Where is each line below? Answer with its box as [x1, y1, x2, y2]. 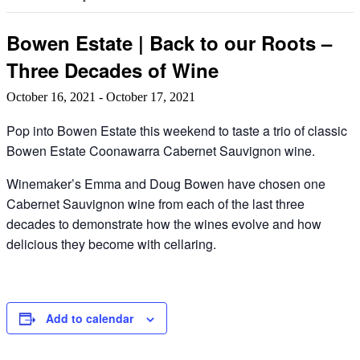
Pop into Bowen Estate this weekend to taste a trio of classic [6, 121, 347, 140]
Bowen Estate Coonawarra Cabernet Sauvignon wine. [6, 141, 315, 160]
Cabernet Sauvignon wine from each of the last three [6, 194, 305, 213]
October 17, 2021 [106, 89, 195, 104]
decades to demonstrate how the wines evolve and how [6, 214, 321, 233]
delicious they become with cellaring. [6, 234, 216, 253]
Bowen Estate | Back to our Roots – [6, 28, 332, 56]
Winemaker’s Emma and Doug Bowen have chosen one [6, 174, 325, 193]
